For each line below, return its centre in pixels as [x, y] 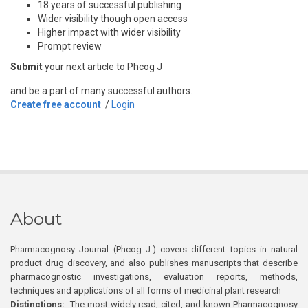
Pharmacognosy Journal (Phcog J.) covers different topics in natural [154, 249]
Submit [26, 66]
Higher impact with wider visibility [109, 32]
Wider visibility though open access [113, 18]
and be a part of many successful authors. [101, 90]
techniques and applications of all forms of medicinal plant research [146, 290]
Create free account [56, 104]
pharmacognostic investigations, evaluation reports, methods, [154, 276]
